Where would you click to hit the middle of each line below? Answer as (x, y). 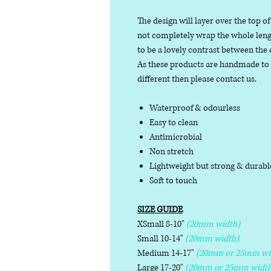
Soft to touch (173, 181)
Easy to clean (174, 123)
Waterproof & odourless (195, 108)
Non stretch (171, 152)
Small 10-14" (161, 239)
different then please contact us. (197, 79)
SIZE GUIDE (160, 210)
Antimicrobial (176, 137)
